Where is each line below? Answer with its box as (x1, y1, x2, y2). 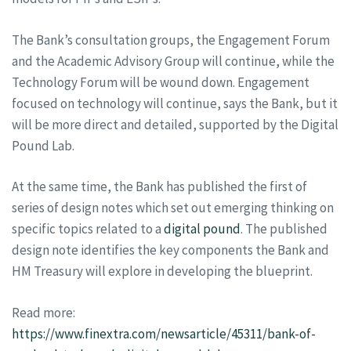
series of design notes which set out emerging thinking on (12, 199, 334, 216)
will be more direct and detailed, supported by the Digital (12, 115, 338, 133)
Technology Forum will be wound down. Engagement (12, 73, 309, 91)
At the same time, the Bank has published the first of (12, 178, 307, 195)
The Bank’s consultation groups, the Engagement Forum (12, 31, 330, 49)
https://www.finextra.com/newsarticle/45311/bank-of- (12, 324, 316, 342)
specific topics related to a (12, 220, 164, 237)
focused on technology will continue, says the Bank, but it (12, 94, 338, 112)
